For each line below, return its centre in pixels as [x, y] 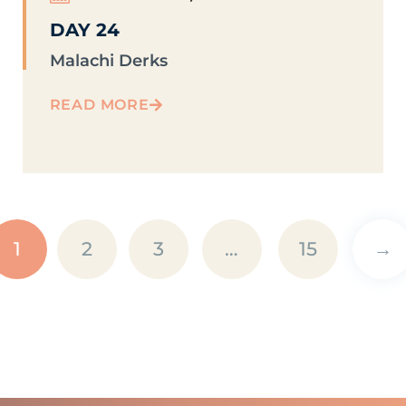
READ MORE [99, 105]
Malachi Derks [108, 61]
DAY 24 [84, 30]
